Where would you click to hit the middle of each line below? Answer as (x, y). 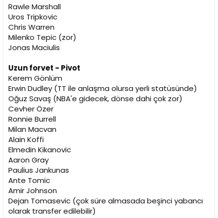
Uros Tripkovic (33, 17)
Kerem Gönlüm (35, 78)
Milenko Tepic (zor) (42, 37)
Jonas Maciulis (34, 48)
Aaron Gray (28, 160)
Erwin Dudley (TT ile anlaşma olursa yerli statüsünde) (103, 89)
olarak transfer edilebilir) (52, 211)
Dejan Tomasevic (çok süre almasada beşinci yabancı (106, 201)
